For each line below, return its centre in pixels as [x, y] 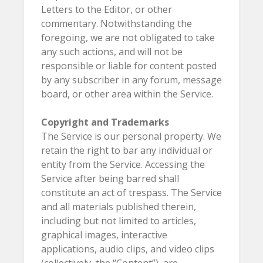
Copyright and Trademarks [105, 122]
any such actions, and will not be [112, 52]
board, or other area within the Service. [127, 94]
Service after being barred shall [110, 178]
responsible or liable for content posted [129, 66]
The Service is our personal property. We [131, 136]
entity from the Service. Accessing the [123, 164]
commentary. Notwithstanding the [117, 23]
